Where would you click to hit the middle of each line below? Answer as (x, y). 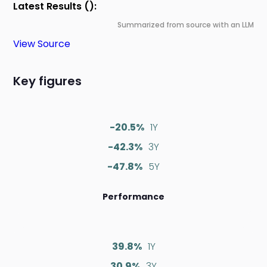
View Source (42, 44)
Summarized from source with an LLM (185, 25)
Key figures (48, 81)
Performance (133, 197)
